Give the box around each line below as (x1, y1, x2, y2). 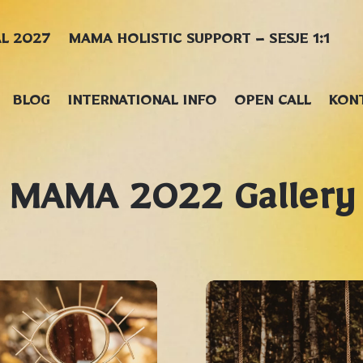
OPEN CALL (234, 94, 311, 113)
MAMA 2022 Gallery (8, 183, 355, 228)
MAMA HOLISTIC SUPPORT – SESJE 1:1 (68, 32, 331, 51)
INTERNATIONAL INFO (67, 94, 217, 113)
